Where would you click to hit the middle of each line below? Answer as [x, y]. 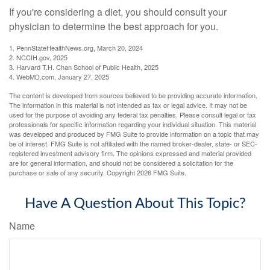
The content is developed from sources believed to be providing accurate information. [133, 96]
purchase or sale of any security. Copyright [73, 173]
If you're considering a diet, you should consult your [118, 12]
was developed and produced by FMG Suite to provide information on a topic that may [134, 134]
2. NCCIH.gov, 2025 [38, 58]
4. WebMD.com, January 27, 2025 [59, 77]
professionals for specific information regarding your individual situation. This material [133, 124]
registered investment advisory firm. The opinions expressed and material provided [130, 153]
